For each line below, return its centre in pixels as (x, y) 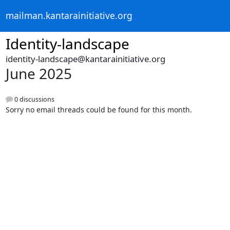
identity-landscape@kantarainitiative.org (85, 59)
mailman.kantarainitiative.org (69, 16)
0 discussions (33, 100)
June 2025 (39, 73)
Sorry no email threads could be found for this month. (99, 110)
